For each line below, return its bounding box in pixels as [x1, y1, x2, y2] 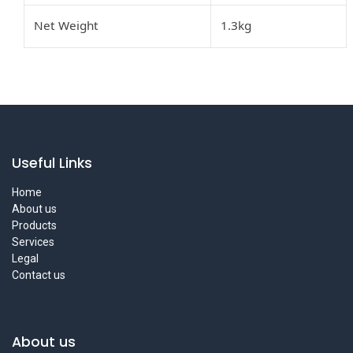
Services [12, 236, 54, 249]
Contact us [12, 269, 65, 282]
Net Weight [34, 17, 99, 33]
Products [12, 219, 57, 232]
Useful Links [12, 154, 92, 173]
